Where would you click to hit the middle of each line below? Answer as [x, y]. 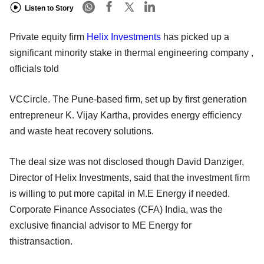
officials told [34, 69]
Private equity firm [48, 37]
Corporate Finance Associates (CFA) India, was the [116, 210]
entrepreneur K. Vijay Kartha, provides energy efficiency [126, 115]
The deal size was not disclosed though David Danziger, [127, 162]
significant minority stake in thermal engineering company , [131, 53]
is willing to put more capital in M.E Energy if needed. [120, 194]
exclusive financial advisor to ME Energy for [100, 226]
